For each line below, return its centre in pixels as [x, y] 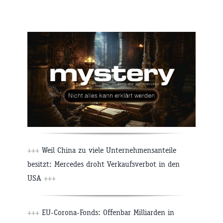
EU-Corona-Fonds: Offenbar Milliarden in [107, 212]
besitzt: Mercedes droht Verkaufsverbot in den [104, 164]
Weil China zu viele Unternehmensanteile [108, 150]
